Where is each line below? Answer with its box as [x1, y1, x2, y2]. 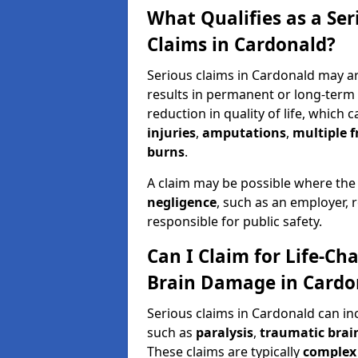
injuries [147, 124, 196, 141]
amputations [202, 124, 286, 141]
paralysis [196, 324, 253, 341]
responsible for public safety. [147, 213, 322, 230]
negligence [147, 193, 217, 211]
